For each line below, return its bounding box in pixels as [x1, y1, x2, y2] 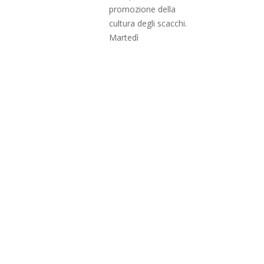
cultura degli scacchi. [109, 17, 187, 29]
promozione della [109, 3, 176, 15]
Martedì [109, 31, 138, 43]
